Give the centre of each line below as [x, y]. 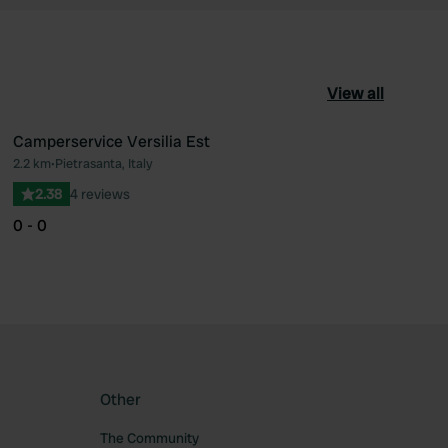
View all [355, 93]
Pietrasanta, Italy [103, 163]
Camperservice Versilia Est [111, 141]
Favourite [289, 172]
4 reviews [99, 194]
